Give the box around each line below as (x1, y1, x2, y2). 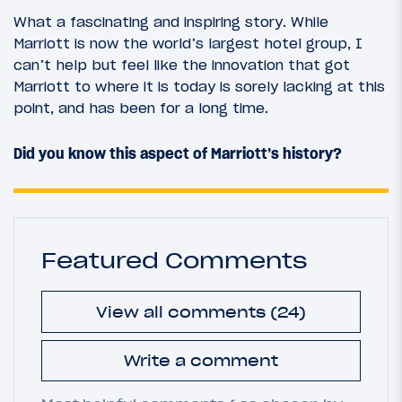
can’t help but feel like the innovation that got (13, 55, 350, 74)
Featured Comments (41, 247, 307, 275)
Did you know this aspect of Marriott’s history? (13, 144, 342, 163)
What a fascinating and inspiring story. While (13, 12, 328, 31)
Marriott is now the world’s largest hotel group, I (13, 33, 363, 52)
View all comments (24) (96, 302, 306, 321)
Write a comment (124, 351, 278, 370)
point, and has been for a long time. (13, 98, 268, 117)
